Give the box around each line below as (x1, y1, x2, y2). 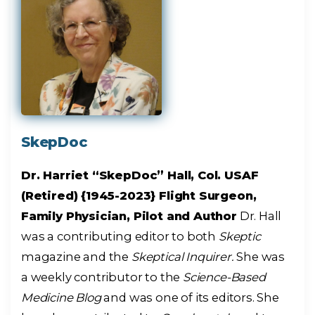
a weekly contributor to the (21, 269, 183, 284)
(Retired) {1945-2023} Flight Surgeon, (21, 188, 257, 202)
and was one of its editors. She (101, 290, 279, 304)
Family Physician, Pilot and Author (21, 208, 237, 223)
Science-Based (182, 269, 266, 284)
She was (233, 249, 285, 264)
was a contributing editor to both (21, 229, 219, 243)
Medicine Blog (21, 290, 101, 304)
